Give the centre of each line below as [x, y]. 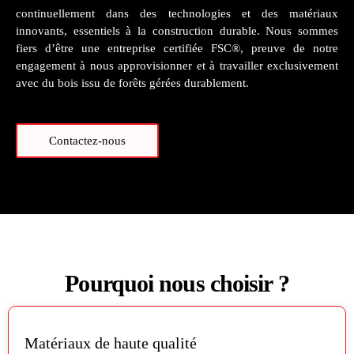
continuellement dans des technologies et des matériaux [177, 13]
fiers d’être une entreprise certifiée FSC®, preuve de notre [177, 48]
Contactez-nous [87, 140]
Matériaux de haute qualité [111, 343]
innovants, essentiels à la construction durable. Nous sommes [177, 30]
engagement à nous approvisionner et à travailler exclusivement [177, 65]
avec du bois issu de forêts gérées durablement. [132, 83]
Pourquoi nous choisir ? [177, 283]
